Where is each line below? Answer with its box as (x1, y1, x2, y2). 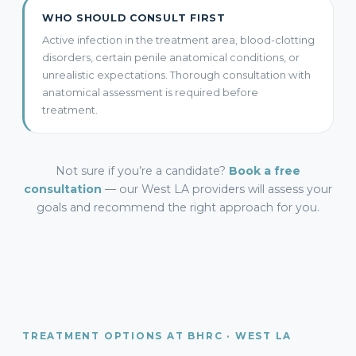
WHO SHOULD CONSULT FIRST (42, 12, 226, 24)
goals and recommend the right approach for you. (37, 200, 319, 215)
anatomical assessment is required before (42, 86, 258, 99)
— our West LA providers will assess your (102, 182, 332, 196)
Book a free (229, 164, 300, 178)
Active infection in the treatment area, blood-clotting (42, 33, 315, 46)
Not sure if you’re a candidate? (56, 164, 229, 178)
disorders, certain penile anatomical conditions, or (42, 51, 300, 64)
